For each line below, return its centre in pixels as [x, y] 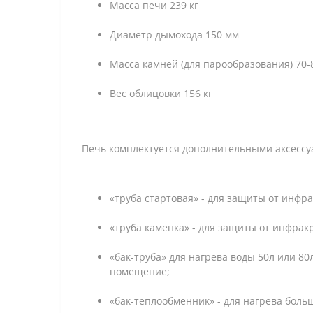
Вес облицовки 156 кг [161, 93]
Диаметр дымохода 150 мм [174, 35]
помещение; [140, 271]
